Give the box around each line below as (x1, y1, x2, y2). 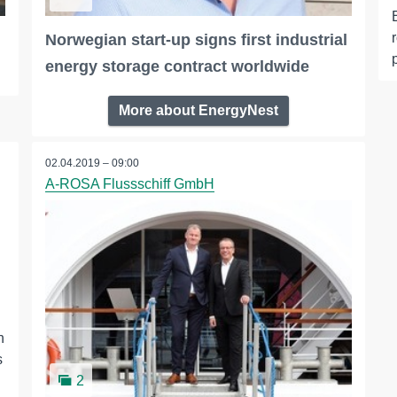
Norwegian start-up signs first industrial (44, 31, 347, 50)
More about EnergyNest (118, 103, 278, 119)
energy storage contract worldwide (44, 58, 309, 76)
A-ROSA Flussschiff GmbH (44, 176, 214, 192)
